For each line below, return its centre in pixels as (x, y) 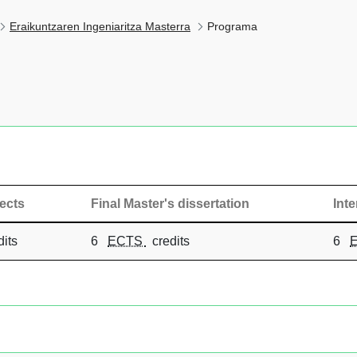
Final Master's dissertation (170, 203)
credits (168, 241)
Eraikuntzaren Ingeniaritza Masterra (100, 26)
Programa (232, 26)
